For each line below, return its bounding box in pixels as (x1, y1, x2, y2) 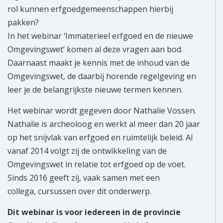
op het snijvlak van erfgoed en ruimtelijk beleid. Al (7, 132, 193, 143)
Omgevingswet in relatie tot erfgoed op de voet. (7, 159, 186, 170)
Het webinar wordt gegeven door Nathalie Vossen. (7, 105, 196, 116)
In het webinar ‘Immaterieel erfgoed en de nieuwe (7, 30, 193, 42)
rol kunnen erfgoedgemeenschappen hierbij (7, 3, 173, 15)
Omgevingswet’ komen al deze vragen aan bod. (7, 44, 183, 55)
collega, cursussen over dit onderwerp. (7, 186, 151, 197)
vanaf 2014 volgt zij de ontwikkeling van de (7, 145, 167, 157)
